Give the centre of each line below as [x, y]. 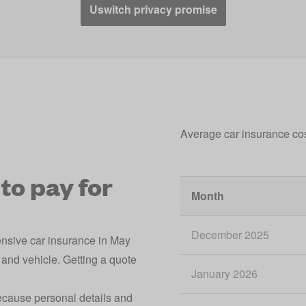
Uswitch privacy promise [153, 9]
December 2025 [230, 235]
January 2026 [224, 274]
